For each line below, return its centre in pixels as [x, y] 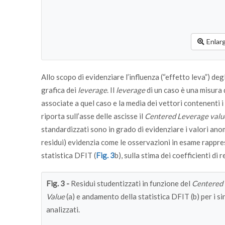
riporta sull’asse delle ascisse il [93, 116]
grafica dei [60, 90]
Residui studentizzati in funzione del [131, 184]
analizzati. [63, 210]
